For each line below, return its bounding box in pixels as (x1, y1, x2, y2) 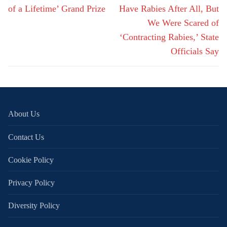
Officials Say (171, 46, 219, 56)
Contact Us (8, 132, 44, 141)
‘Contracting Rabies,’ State (120, 31, 219, 42)
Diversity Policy (8, 201, 60, 210)
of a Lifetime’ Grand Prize (8, 3, 105, 14)
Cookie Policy (8, 155, 54, 164)
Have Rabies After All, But (119, 3, 219, 14)
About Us (8, 109, 40, 119)
